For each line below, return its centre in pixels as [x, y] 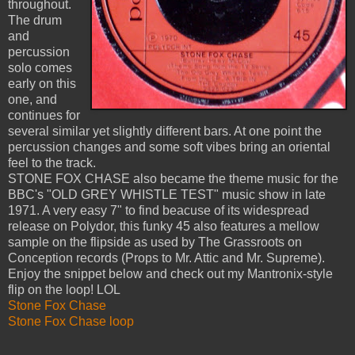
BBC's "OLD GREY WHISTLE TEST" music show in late [167, 195]
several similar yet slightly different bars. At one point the [165, 132]
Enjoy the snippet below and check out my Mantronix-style [170, 274]
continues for [44, 116]
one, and [32, 100]
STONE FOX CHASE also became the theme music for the [173, 179]
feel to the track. [52, 163]
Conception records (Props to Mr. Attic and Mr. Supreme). [166, 258]
